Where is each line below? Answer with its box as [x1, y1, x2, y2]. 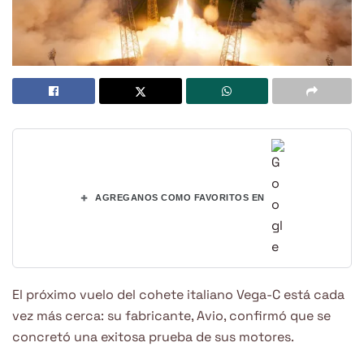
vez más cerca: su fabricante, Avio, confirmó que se [12, 306, 331, 324]
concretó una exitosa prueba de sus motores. [12, 327, 294, 345]
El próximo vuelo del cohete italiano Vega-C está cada [12, 285, 344, 303]
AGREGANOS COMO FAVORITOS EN [95, 193, 265, 203]
